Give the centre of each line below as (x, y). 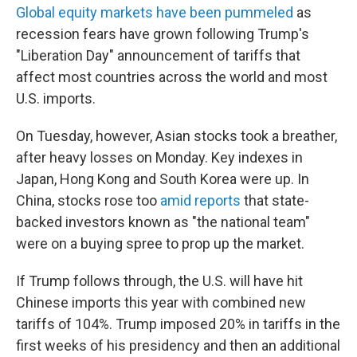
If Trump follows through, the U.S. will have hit (159, 281)
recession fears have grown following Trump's (163, 34)
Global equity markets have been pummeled (155, 12)
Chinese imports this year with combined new (161, 302)
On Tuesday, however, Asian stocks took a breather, (177, 136)
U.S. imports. (56, 98)
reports (218, 200)
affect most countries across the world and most (172, 77)
